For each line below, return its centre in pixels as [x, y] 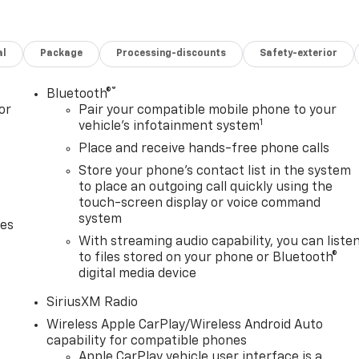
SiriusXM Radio [93, 303]
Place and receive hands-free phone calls [204, 149]
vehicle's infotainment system [169, 127]
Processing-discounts [171, 54]
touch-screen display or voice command [200, 204]
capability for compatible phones [147, 342]
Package [62, 54]
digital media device [138, 274]
